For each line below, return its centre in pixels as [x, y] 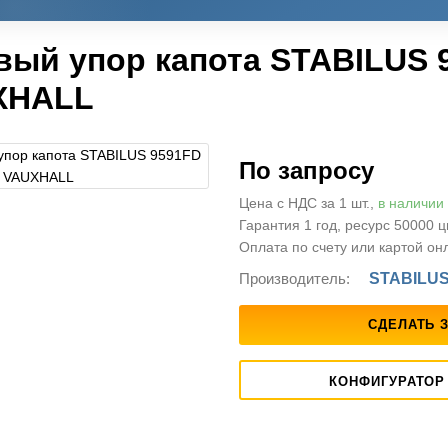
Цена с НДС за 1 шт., [308, 203]
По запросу [306, 171]
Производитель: [294, 279]
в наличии [410, 203]
